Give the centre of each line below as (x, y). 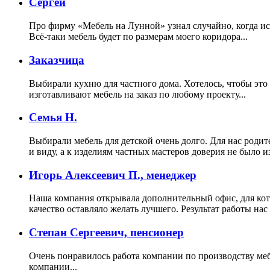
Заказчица (57, 60)
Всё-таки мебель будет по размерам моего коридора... (138, 37)
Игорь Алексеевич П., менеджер (113, 175)
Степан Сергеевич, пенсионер (106, 233)
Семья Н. (53, 118)
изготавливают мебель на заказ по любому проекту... (137, 94)
